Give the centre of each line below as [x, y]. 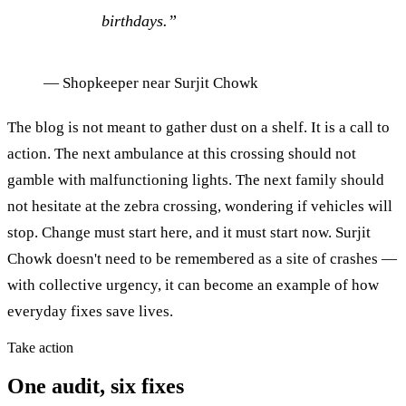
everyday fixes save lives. [90, 311]
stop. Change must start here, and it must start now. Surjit [189, 232]
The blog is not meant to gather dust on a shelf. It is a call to [198, 127]
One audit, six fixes [96, 386]
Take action [40, 347]
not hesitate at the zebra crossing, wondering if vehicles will [200, 206]
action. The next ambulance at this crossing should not [182, 153]
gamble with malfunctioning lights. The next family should [196, 179]
